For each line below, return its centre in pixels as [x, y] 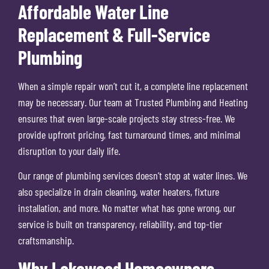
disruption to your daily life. [69, 150]
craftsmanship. [46, 240]
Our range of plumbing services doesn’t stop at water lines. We [133, 176]
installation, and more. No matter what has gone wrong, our [127, 208]
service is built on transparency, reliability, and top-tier [120, 224]
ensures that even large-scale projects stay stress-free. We [126, 118]
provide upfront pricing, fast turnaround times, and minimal [129, 134]
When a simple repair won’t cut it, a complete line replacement [133, 86]
